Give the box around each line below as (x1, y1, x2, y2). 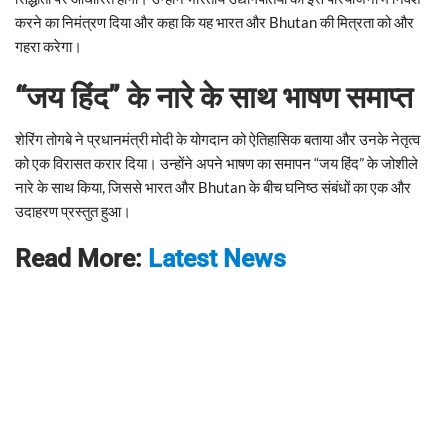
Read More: (15, 243, 148, 273)
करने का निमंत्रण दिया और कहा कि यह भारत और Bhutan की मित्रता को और (15, 12, 414, 31)
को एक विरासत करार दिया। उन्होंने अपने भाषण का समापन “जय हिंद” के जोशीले (15, 153, 418, 172)
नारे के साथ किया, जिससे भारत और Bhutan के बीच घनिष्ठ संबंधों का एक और (15, 177, 411, 196)
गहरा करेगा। (15, 36, 82, 55)
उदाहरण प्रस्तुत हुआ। (15, 201, 131, 220)
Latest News (148, 243, 286, 273)
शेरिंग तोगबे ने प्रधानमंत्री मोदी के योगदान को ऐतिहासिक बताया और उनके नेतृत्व (15, 129, 420, 148)
